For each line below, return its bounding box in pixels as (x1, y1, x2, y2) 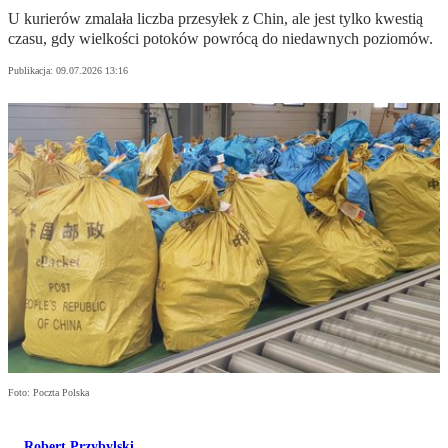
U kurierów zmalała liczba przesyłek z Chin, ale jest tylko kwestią (8, 10, 423, 28)
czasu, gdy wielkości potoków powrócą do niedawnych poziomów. (8, 30, 433, 48)
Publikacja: (8, 65, 56, 77)
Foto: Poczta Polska (8, 387, 89, 399)
